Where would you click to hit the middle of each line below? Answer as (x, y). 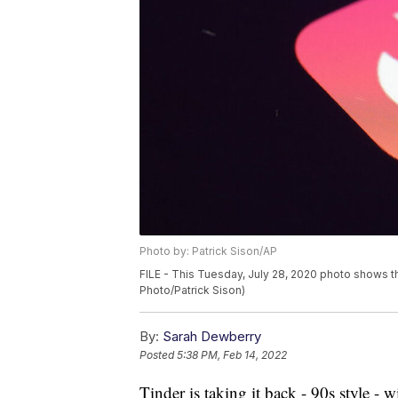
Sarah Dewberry (212, 337)
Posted (158, 355)
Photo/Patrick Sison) (192, 291)
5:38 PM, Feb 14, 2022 (232, 355)
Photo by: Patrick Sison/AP (208, 251)
